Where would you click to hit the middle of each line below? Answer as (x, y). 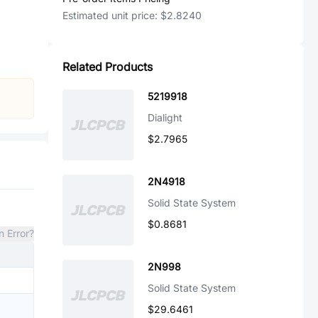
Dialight (165, 117)
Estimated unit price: (111, 15)
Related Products (108, 67)
